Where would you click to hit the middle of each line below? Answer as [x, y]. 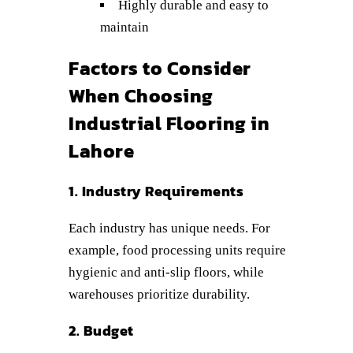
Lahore [101, 150]
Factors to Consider [160, 68]
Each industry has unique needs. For [169, 228]
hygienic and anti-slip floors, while [166, 272]
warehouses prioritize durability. [159, 294]
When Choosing [141, 95]
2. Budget [101, 330]
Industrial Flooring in [169, 123]
